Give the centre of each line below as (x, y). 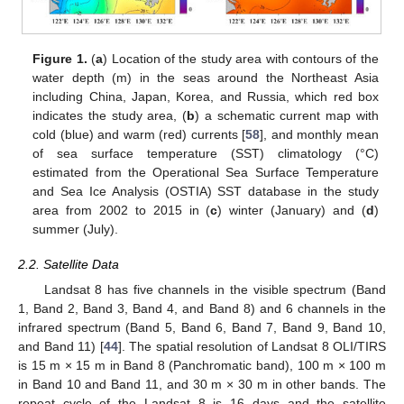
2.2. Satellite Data (69, 264)
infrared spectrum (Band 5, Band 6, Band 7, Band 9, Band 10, (202, 327)
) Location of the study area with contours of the (241, 59)
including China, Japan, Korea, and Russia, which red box (206, 97)
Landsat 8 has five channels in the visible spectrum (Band (215, 289)
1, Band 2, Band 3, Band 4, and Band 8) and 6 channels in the (202, 308)
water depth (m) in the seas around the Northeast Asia (206, 78)
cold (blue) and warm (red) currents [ (139, 135)
